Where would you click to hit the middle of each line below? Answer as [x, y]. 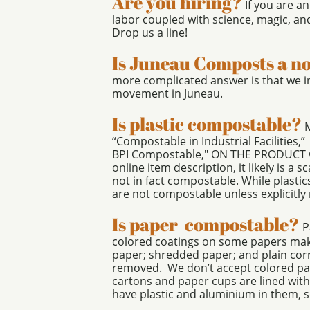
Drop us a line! [151, 33]
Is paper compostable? [206, 224]
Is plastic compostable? [207, 124]
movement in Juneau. [169, 93]
